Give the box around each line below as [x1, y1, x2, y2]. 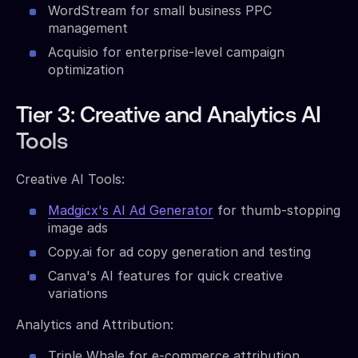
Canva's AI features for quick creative [48, 267, 283, 284]
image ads [48, 219, 108, 236]
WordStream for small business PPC [48, 2, 272, 18]
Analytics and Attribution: [16, 316, 173, 332]
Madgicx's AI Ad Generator [48, 201, 213, 218]
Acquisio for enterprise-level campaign [48, 43, 284, 60]
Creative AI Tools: [16, 170, 125, 187]
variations [48, 284, 108, 301]
